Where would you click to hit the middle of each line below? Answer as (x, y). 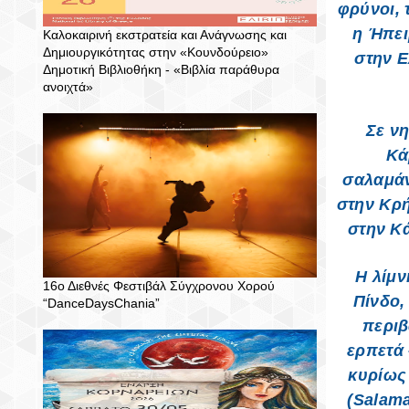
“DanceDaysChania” (101, 303)
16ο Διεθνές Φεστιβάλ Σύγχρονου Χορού (159, 286)
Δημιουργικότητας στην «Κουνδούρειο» (156, 52)
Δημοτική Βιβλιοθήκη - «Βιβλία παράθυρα (161, 69)
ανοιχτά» (68, 87)
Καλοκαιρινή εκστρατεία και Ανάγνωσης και (165, 35)
